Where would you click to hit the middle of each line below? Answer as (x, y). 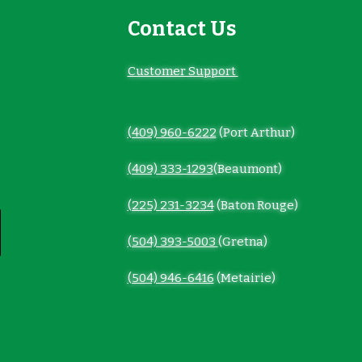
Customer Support (183, 72)
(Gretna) (242, 242)
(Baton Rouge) (256, 206)
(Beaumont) (247, 169)
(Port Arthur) (255, 133)
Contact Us (181, 29)
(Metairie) (244, 278)
